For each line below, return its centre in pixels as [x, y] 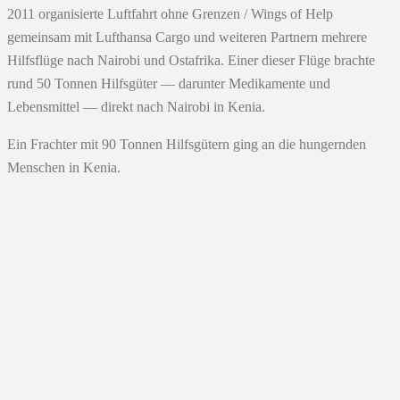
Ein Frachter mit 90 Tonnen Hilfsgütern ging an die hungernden [187, 144]
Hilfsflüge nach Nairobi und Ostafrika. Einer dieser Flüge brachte [191, 60]
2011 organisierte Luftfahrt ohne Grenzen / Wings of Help [170, 14]
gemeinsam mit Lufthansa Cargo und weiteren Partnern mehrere [187, 37]
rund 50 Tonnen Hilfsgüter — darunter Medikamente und [169, 83]
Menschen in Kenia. [64, 167]
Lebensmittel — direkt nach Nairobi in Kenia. [136, 107]
